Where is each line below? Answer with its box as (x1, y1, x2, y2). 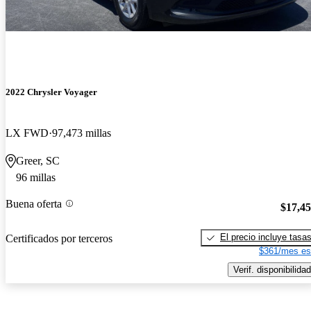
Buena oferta (6, 197, 62, 210)
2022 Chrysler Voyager (6, 87, 97, 98)
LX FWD (6, 127, 49, 140)
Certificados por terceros (6, 232, 112, 244)
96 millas (16, 171, 56, 184)
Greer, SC (16, 155, 60, 167)
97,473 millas (52, 127, 111, 140)
